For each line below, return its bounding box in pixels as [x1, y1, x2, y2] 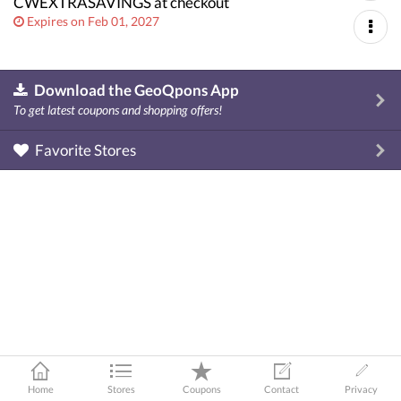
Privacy [345, 383, 378, 395]
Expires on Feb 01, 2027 [27, 13, 159, 29]
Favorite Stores [32, 141, 136, 159]
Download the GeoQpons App [34, 81, 239, 99]
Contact [264, 383, 299, 395]
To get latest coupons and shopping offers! [13, 103, 222, 117]
